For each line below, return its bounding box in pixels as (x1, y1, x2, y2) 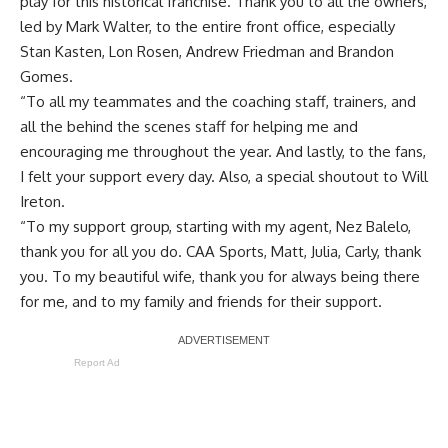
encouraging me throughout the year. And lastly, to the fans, (20, 141, 426, 161)
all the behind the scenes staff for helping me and (20, 116, 358, 136)
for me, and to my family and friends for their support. (20, 291, 382, 311)
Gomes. (20, 66, 73, 86)
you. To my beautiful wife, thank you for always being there (20, 266, 420, 286)
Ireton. (20, 191, 65, 211)
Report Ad (74, 356, 120, 368)
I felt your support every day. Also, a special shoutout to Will (20, 166, 428, 186)
